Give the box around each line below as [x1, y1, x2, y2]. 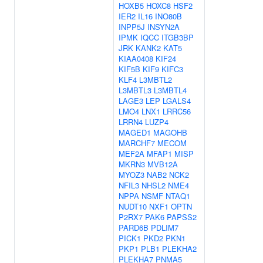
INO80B [155, 11, 182, 22]
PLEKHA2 [162, 243, 197, 254]
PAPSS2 [167, 211, 197, 222]
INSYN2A [147, 21, 180, 32]
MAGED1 [119, 127, 151, 138]
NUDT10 [119, 201, 147, 212]
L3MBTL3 [119, 85, 151, 96]
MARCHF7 [119, 137, 155, 149]
